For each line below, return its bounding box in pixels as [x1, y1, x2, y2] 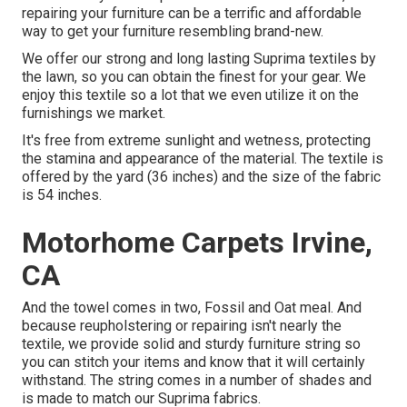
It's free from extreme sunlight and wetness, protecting [22, 132, 371, 150]
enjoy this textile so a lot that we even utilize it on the [22, 86, 359, 104]
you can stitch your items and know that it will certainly [22, 353, 365, 372]
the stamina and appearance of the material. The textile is [22, 150, 383, 168]
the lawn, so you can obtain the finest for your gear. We [22, 68, 366, 86]
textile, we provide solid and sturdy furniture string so [22, 335, 361, 353]
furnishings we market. [22, 104, 165, 123]
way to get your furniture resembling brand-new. [22, 23, 323, 41]
